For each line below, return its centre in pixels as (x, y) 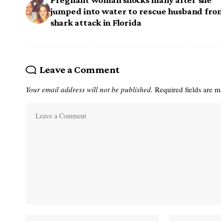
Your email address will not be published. (89, 90)
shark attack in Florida (96, 23)
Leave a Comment (79, 70)
